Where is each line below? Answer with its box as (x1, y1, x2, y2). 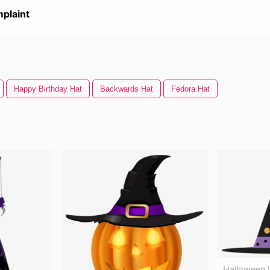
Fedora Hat (171, 84, 210, 93)
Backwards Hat (100, 84, 153, 93)
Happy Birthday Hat (14, 84, 82, 93)
